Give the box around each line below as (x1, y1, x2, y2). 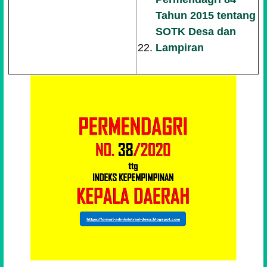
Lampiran (156, 42, 204, 54)
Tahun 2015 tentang (156, 10, 256, 21)
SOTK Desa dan (156, 26, 237, 38)
